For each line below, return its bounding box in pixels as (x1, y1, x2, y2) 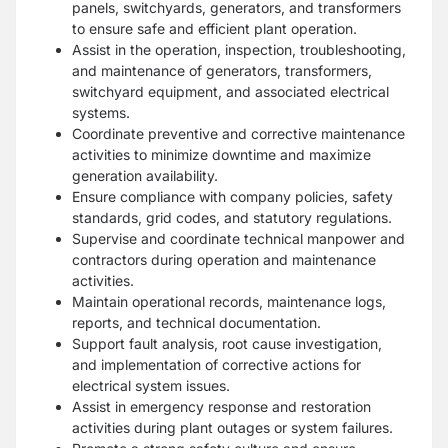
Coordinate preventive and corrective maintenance (72, 125, 405, 142)
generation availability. (72, 167, 218, 184)
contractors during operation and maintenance (72, 251, 376, 268)
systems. (72, 104, 130, 121)
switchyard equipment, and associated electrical (72, 83, 389, 100)
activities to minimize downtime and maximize (72, 146, 371, 163)
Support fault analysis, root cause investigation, (72, 335, 382, 352)
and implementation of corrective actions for (72, 356, 361, 373)
